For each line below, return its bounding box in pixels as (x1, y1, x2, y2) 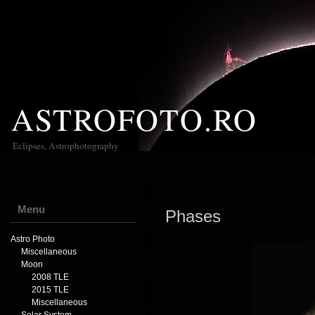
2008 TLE (32, 272, 69, 282)
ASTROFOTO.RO (11, 98, 257, 139)
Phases (165, 207, 221, 226)
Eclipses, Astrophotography (13, 139, 119, 152)
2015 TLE (32, 285, 69, 295)
